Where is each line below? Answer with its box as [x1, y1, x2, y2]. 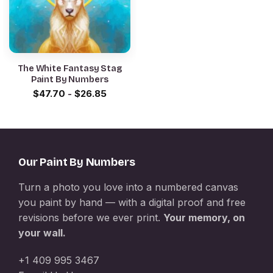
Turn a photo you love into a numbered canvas [18, 180, 238, 193]
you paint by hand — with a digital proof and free [18, 196, 246, 208]
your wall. [18, 226, 66, 239]
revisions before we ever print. [18, 211, 163, 224]
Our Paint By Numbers [18, 155, 135, 169]
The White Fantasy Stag [18, 63, 122, 74]
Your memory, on [163, 211, 245, 224]
